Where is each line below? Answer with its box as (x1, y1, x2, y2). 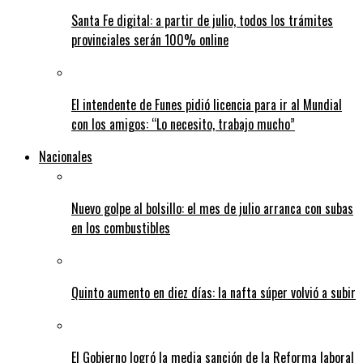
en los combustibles (71, 218, 170, 238)
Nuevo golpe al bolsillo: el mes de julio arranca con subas (71, 199, 353, 219)
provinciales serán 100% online (71, 30, 228, 50)
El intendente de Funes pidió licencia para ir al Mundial (71, 95, 342, 115)
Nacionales (39, 147, 92, 167)
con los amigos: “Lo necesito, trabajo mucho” (71, 114, 295, 135)
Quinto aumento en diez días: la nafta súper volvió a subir (71, 283, 356, 303)
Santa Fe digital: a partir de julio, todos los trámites (71, 11, 333, 31)
